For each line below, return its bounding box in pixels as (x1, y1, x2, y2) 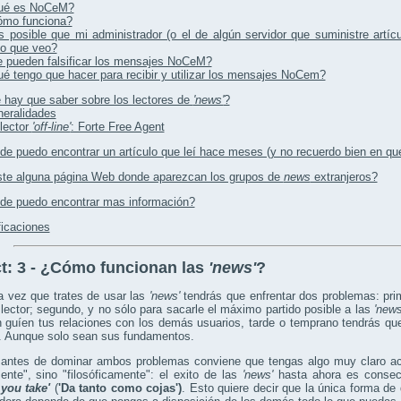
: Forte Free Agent (70, 120, 165, 134)
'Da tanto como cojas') (57, 381, 182, 396)
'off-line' (31, 120, 71, 134)
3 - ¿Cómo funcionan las (16, 259, 209, 277)
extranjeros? (310, 170, 378, 184)
